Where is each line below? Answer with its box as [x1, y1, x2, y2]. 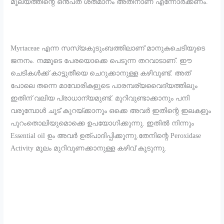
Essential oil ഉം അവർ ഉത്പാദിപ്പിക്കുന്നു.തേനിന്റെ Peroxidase [10, 132, 201, 140]
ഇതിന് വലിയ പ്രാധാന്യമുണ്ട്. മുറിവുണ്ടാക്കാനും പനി [10, 94, 190, 102]
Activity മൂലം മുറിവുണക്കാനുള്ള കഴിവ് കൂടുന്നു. [10, 144, 167, 152]
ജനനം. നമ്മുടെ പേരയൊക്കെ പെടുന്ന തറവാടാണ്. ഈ [10, 57, 192, 65]
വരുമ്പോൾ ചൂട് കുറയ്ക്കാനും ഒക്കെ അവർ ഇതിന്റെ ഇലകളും [10, 107, 211, 115]
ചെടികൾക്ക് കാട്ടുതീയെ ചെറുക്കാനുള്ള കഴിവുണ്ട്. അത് [10, 69, 191, 77]
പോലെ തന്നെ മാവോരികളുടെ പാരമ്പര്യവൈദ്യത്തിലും [10, 82, 198, 90]
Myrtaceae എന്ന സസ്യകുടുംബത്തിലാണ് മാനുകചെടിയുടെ [10, 44, 205, 52]
